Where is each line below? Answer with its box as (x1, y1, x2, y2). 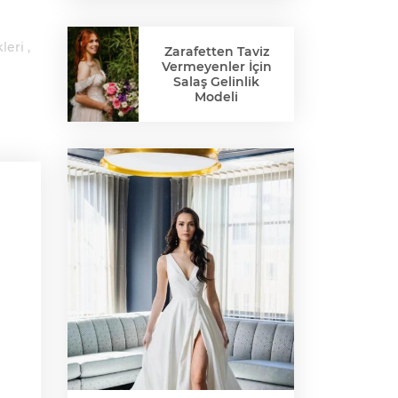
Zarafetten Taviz (163, 43, 269, 60)
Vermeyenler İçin (161, 58, 272, 75)
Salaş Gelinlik (173, 73, 259, 90)
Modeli (195, 88, 238, 105)
